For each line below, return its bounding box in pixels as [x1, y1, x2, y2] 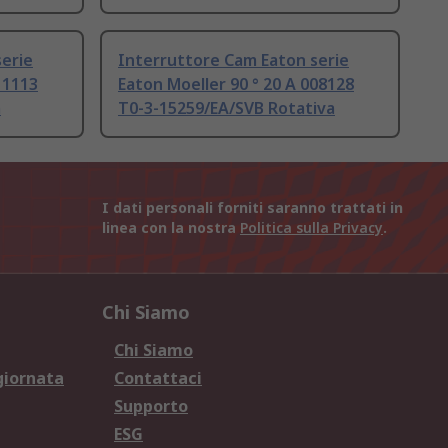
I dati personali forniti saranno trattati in [102, 198, 403, 218]
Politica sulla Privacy [240, 218, 383, 238]
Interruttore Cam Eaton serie [118, 49, 349, 72]
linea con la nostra [102, 218, 240, 238]
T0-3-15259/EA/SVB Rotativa [118, 97, 335, 120]
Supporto [114, 395, 188, 418]
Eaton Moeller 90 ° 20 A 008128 [118, 73, 354, 96]
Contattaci [114, 367, 202, 390]
